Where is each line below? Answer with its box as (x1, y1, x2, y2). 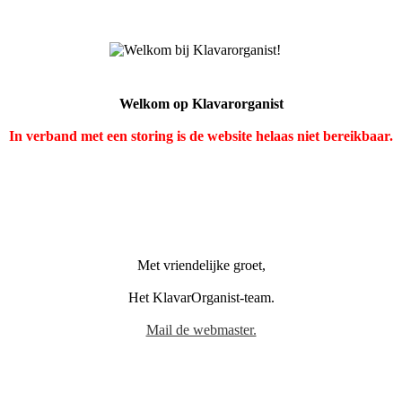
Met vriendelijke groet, (136, 258, 266, 273)
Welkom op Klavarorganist (118, 96, 284, 111)
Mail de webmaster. (145, 322, 257, 337)
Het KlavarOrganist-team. (127, 290, 275, 305)
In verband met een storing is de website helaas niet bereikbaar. (9, 128, 393, 144)
